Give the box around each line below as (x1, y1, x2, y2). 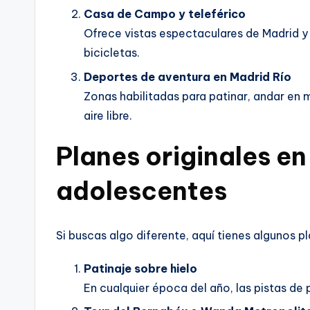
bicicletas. (84, 46, 140, 60)
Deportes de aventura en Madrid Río (84, 69, 291, 84)
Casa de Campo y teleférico (84, 7, 246, 21)
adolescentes (56, 174, 227, 207)
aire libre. (84, 108, 132, 122)
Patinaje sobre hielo (84, 261, 197, 275)
